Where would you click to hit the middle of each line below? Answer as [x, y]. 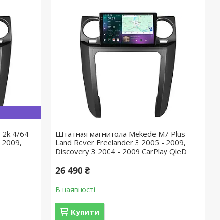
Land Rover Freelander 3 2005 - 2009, [121, 142]
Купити [85, 212]
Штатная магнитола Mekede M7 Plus [121, 134]
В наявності [76, 189]
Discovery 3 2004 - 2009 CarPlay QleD [121, 151]
